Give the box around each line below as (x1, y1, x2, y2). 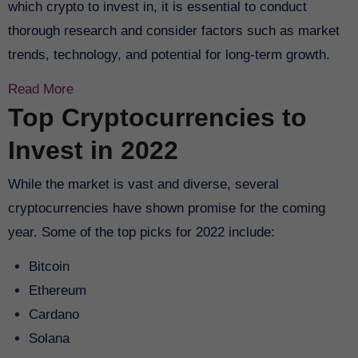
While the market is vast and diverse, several (7, 176, 279, 192)
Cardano (28, 306, 79, 322)
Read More (7, 82, 74, 97)
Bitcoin (28, 258, 70, 274)
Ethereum (28, 282, 86, 298)
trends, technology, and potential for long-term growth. (7, 47, 330, 63)
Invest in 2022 (7, 136, 178, 165)
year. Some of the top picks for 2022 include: (7, 224, 275, 240)
